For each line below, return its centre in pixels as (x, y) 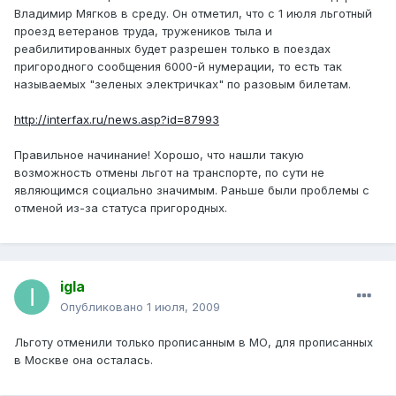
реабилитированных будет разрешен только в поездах (172, 49)
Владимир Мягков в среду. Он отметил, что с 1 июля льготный (193, 14)
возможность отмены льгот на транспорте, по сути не (169, 173)
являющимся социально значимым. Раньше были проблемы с (192, 190)
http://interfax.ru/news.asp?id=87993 (117, 120)
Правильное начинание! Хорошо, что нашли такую (159, 155)
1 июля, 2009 (183, 307)
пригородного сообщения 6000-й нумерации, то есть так (178, 67)
